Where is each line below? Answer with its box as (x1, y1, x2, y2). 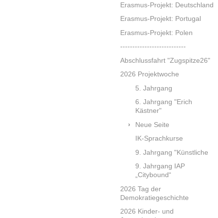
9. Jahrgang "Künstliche (135, 148, 209, 156)
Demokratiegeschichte (120, 193, 189, 201)
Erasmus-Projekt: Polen (120, 28, 193, 36)
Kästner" (135, 107, 162, 115)
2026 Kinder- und (120, 207, 174, 216)
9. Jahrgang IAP (135, 162, 185, 170)
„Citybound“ (135, 171, 172, 179)
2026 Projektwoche (120, 70, 179, 78)
